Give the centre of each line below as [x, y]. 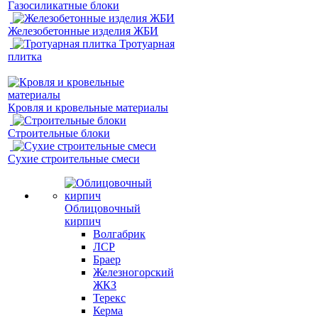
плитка [25, 56]
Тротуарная [147, 44]
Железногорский [133, 272]
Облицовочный [103, 208]
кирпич [83, 221]
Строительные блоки [59, 133]
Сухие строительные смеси [74, 159]
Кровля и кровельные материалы [88, 108]
